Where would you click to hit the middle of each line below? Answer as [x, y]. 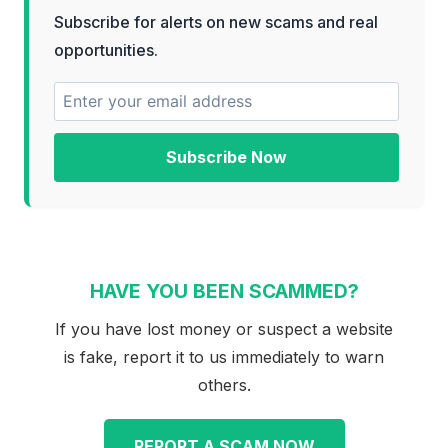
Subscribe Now [226, 157]
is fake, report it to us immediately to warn [224, 356]
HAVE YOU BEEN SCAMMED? [224, 291]
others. [224, 384]
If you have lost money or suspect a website [224, 328]
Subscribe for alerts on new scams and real [216, 21]
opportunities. [106, 49]
